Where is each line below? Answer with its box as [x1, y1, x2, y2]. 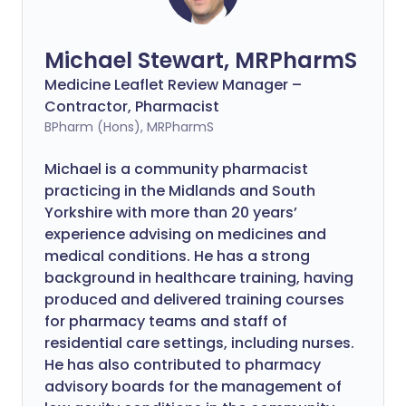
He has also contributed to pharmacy [44, 354, 321, 375]
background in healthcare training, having [44, 267, 353, 288]
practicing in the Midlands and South [44, 180, 315, 201]
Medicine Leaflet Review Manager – [44, 74, 302, 95]
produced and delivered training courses [44, 289, 344, 310]
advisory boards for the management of [44, 376, 342, 397]
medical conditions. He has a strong [44, 246, 310, 266]
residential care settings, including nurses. [44, 333, 354, 353]
